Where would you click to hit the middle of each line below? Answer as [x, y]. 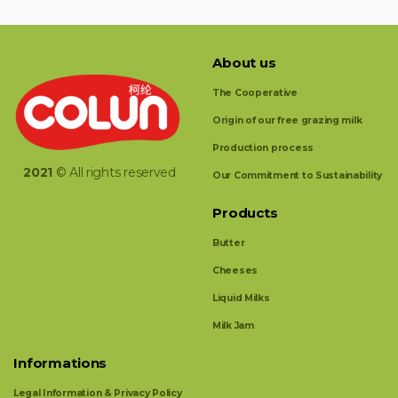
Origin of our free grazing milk [287, 120]
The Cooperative [255, 92]
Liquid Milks [241, 298]
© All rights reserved [114, 172]
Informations [60, 363]
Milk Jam [233, 325]
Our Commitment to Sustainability [298, 175]
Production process [263, 147]
